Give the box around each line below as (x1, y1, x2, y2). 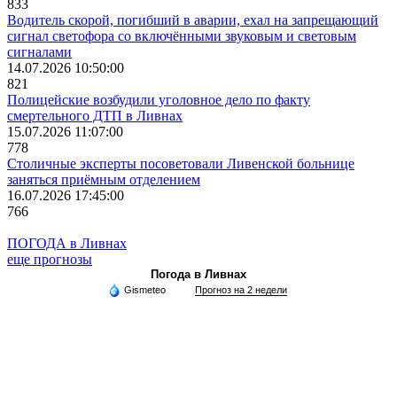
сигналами (7, 43, 72, 59)
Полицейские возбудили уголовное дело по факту (7, 91, 310, 107)
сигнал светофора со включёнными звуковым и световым (7, 27, 356, 43)
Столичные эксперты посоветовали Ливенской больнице (7, 155, 354, 171)
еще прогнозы (7, 251, 92, 267)
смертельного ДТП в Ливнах (7, 107, 183, 123)
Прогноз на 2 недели (195, 284, 287, 295)
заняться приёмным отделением (7, 171, 200, 187)
